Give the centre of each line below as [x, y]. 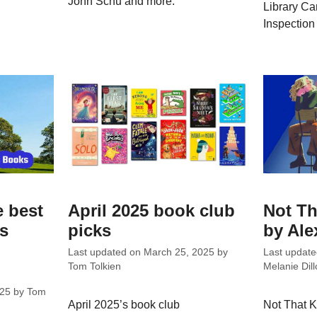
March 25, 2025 [179, 253]
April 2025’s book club [124, 305]
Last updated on [106, 253]
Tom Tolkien [95, 267]
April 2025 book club [152, 211]
